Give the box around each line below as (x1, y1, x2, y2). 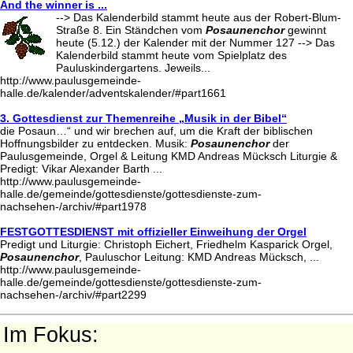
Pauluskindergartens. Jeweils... (56, 61, 210, 74)
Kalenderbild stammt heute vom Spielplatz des (56, 48, 287, 61)
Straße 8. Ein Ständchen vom (56, 23, 206, 36)
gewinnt (284, 23, 326, 36)
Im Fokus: (3, 322, 98, 347)
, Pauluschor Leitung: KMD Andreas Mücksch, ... (79, 250, 319, 263)
